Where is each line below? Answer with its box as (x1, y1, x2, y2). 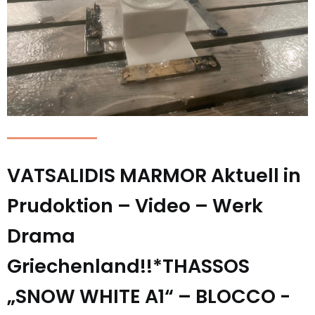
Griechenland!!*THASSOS (7, 253, 250, 279)
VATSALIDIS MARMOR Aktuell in (7, 162, 301, 188)
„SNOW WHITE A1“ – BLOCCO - (7, 283, 290, 309)
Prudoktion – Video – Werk (7, 193, 263, 219)
